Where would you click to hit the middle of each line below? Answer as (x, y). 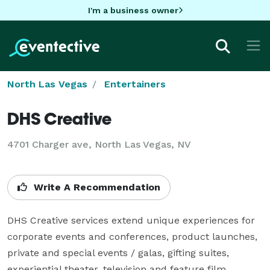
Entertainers (135, 84)
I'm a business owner (133, 10)
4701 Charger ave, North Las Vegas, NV (99, 144)
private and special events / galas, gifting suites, (118, 253)
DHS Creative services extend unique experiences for (131, 220)
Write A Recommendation (96, 187)
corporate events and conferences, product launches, (132, 236)
